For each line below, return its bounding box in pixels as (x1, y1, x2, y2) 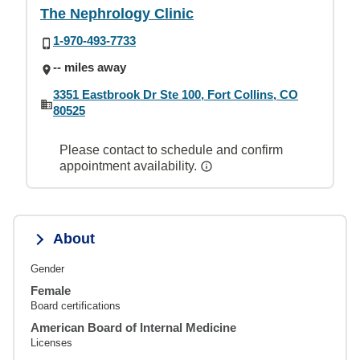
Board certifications (31, 299, 121, 312)
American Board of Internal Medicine (31, 320, 236, 334)
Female (31, 283, 71, 297)
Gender (31, 262, 64, 275)
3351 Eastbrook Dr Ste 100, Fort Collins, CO (53, 87, 298, 101)
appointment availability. (59, 158, 200, 173)
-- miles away (53, 60, 126, 75)
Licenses (31, 336, 72, 349)
